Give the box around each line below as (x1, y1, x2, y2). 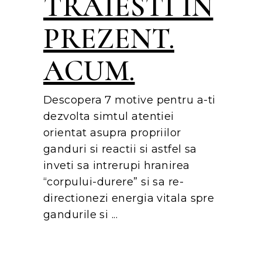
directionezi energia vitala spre (43, 192, 215, 205)
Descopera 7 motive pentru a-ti (43, 94, 216, 107)
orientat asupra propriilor (43, 126, 181, 140)
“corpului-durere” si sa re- (43, 175, 184, 189)
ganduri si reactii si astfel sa (43, 143, 197, 156)
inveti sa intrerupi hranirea (43, 159, 190, 173)
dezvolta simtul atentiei (43, 110, 174, 123)
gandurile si (43, 208, 112, 222)
